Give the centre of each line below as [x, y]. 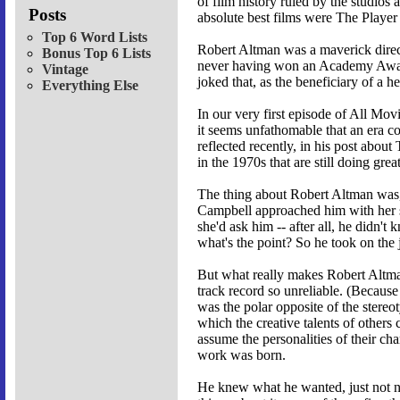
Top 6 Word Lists [95, 37]
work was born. [242, 355]
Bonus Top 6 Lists [96, 53]
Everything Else [90, 85]
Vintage [65, 69]
